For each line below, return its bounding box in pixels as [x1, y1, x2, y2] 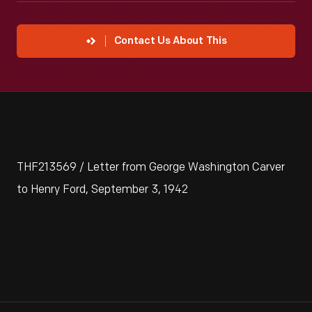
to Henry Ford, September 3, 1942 [17, 183, 188, 196]
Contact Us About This [114, 36, 227, 47]
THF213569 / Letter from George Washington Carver [17, 161, 285, 174]
